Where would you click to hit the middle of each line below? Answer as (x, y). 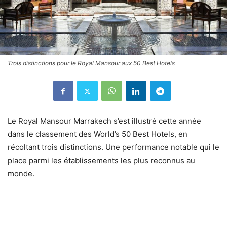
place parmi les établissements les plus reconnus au (101, 161)
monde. (21, 174)
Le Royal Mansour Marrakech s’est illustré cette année (104, 121)
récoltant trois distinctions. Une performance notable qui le (113, 147)
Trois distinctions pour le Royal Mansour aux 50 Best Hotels (91, 63)
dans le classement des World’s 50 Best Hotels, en (98, 134)
